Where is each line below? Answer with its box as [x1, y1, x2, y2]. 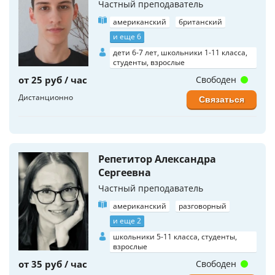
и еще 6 [113, 31, 141, 42]
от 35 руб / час [18, 258, 87, 271]
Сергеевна [98, 166, 151, 180]
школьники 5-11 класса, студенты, [113, 231, 237, 242]
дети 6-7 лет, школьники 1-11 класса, [113, 47, 247, 58]
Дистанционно [18, 92, 73, 103]
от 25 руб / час [18, 74, 87, 87]
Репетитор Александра [98, 152, 216, 166]
